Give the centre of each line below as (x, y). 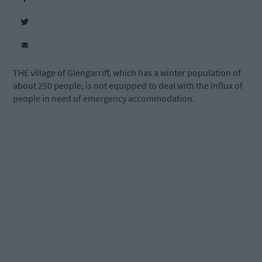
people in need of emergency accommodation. (104, 99)
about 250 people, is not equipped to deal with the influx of (128, 86)
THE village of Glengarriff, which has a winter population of (127, 73)
